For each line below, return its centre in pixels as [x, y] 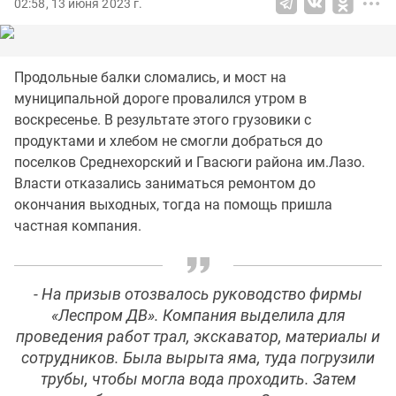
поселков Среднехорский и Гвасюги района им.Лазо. [190, 162]
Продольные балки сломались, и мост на [150, 77]
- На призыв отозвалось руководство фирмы [198, 294]
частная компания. [78, 226]
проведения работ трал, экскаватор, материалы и [198, 337]
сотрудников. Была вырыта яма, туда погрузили [198, 358]
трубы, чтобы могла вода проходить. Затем [198, 379]
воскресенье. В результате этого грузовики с [163, 120]
